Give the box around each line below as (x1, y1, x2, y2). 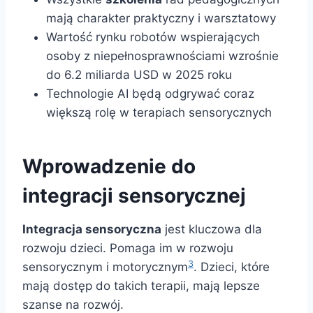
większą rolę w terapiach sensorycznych (46, 105, 272, 120)
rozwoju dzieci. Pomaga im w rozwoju (22, 241, 233, 256)
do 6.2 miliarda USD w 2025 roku (46, 68, 232, 82)
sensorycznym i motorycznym (22, 260, 188, 275)
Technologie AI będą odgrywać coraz (46, 87, 254, 101)
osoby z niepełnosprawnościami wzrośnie (46, 49, 279, 64)
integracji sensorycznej (22, 184, 246, 208)
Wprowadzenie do (22, 154, 196, 179)
